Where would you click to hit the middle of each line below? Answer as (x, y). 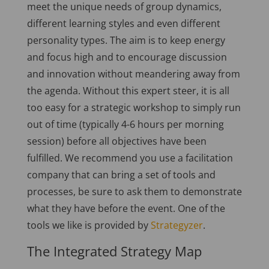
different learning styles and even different (123, 23)
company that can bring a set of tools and (121, 174)
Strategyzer (177, 225)
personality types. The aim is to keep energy (126, 40)
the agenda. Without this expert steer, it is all (128, 90)
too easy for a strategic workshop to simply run (134, 107)
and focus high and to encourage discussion (127, 57)
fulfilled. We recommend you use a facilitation (130, 158)
